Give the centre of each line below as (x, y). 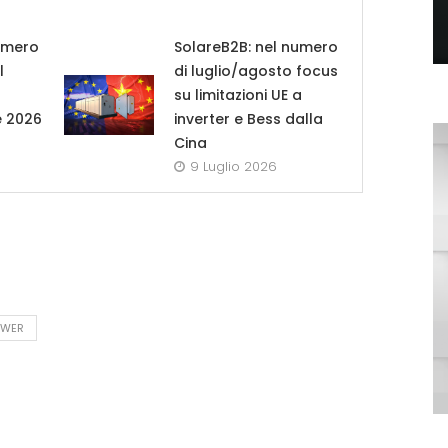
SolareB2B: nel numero (255, 47)
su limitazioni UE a (237, 95)
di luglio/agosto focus (255, 71)
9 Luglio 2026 (233, 167)
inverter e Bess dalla (248, 119)
